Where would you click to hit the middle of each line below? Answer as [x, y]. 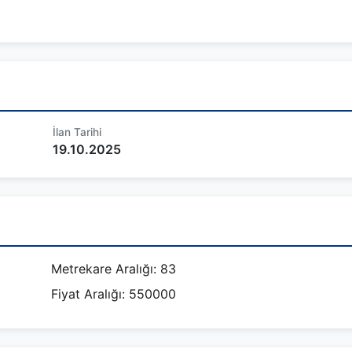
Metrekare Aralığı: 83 [114, 269]
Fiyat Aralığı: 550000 [114, 294]
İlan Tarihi [77, 132]
